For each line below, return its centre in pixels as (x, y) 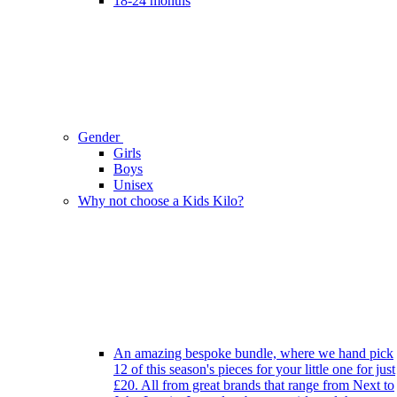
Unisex (133, 185)
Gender (101, 137)
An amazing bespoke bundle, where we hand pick (253, 354)
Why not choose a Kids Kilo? (161, 201)
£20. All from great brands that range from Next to (254, 385)
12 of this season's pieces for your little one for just (254, 370)
